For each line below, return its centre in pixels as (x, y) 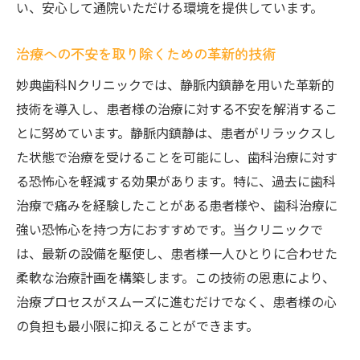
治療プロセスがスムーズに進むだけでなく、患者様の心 (176, 301)
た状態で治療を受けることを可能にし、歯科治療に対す (177, 157)
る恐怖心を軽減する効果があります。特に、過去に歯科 (176, 181)
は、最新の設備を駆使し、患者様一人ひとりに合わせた (177, 253)
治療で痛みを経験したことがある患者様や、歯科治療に (177, 205)
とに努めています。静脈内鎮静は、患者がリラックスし (176, 133)
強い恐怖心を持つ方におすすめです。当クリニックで (170, 229)
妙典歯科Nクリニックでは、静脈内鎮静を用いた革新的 (175, 84)
